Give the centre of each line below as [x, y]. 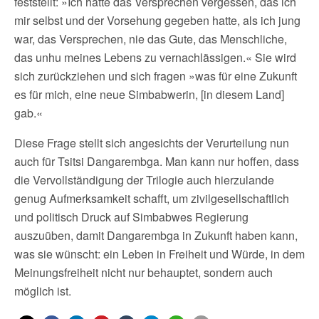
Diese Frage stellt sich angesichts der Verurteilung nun [152, 142]
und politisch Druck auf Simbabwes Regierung [131, 216]
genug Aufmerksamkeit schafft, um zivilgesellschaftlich [152, 198]
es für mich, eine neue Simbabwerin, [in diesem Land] [149, 94]
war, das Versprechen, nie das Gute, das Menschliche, [151, 38]
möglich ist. [43, 291]
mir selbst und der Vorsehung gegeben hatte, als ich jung [157, 20]
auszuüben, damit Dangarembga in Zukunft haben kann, [156, 235]
